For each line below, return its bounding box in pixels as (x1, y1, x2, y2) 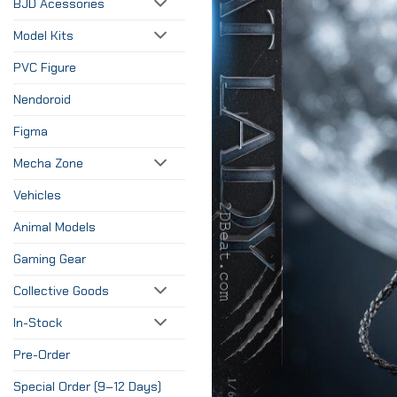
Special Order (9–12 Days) (13, 378, 161, 394)
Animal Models (13, 218, 96, 235)
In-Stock (13, 314, 62, 331)
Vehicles (13, 186, 61, 203)
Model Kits (13, 27, 74, 43)
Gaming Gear (13, 250, 86, 267)
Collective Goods (13, 282, 109, 299)
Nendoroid (13, 90, 71, 107)
